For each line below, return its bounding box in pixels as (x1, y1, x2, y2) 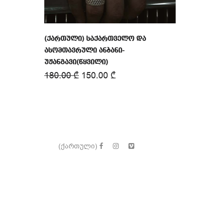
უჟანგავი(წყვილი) (44, 59, 108, 66)
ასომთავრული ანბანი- (44, 47, 125, 54)
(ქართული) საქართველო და (44, 36, 146, 43)
